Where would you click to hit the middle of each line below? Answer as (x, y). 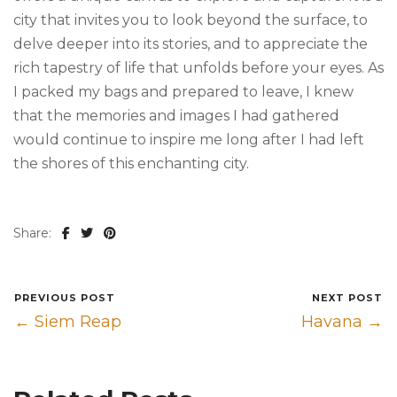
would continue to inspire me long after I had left (189, 140)
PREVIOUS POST (65, 298)
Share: (32, 234)
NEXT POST (347, 298)
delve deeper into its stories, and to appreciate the (191, 44)
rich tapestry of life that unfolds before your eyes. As (198, 68)
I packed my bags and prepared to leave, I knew (183, 92)
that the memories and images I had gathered (176, 116)
